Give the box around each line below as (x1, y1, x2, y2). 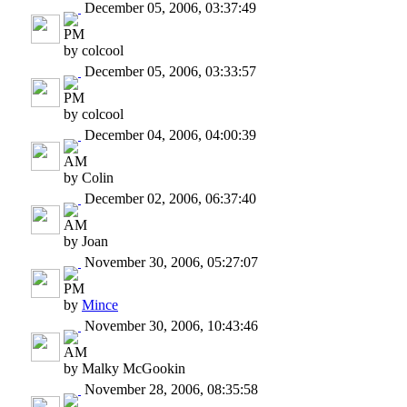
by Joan (64, 233, 108, 249)
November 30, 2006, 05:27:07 (81, 253, 258, 270)
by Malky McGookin (64, 360, 185, 376)
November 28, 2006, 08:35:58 (81, 381, 258, 397)
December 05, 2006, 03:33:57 (81, 63, 256, 79)
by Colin (64, 169, 114, 185)
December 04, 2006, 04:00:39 (81, 126, 256, 143)
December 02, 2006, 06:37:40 (81, 190, 256, 206)
